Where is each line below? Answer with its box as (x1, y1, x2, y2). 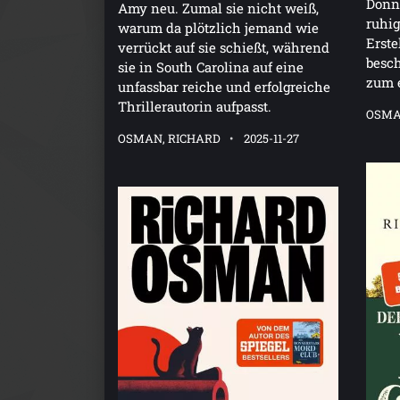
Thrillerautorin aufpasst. (118, 96, 271, 115)
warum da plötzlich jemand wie (118, 18, 319, 37)
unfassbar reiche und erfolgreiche (118, 77, 330, 96)
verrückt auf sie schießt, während (118, 37, 329, 56)
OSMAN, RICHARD (118, 129, 221, 146)
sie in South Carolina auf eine (118, 57, 304, 76)
